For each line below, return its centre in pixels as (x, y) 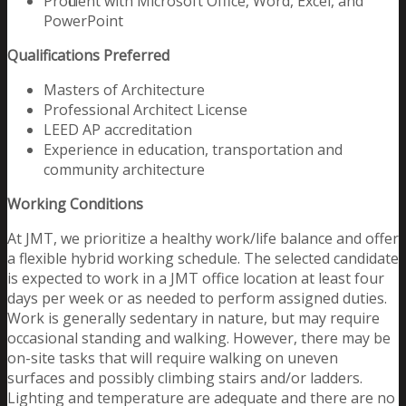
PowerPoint (83, 20)
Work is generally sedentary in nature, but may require (193, 318)
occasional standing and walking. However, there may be (199, 338)
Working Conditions (75, 203)
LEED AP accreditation (118, 129)
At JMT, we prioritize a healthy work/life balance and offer (203, 238)
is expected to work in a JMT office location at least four (196, 278)
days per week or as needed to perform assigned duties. (197, 298)
